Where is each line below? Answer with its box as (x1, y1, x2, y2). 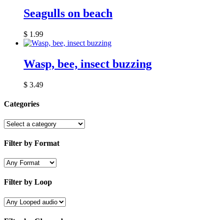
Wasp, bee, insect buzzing (24, 57, 152, 71)
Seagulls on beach (24, 7, 112, 20)
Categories (4, 100, 39, 109)
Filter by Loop (4, 178, 52, 187)
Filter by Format (4, 138, 59, 147)
